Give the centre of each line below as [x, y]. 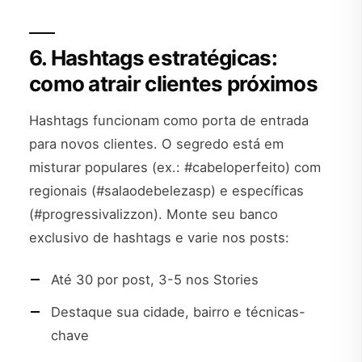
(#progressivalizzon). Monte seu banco [154, 215]
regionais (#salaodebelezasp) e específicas [166, 191]
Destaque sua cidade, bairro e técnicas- [178, 311]
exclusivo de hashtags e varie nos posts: [159, 238]
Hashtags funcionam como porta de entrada [169, 121]
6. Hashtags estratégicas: [153, 57]
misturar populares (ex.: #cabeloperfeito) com [175, 168]
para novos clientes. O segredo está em [156, 144]
